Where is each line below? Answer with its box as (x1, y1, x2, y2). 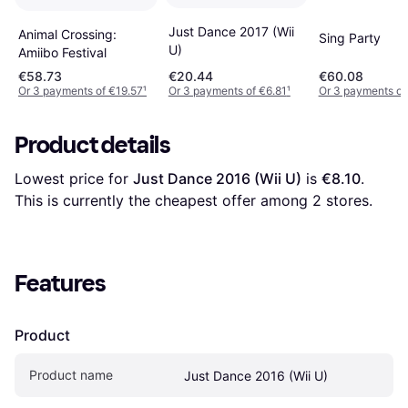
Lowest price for (15, 168, 133, 188)
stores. (321, 190, 372, 209)
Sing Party (318, 30, 381, 46)
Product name (29, 366, 113, 382)
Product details (15, 130, 171, 159)
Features (15, 269, 107, 298)
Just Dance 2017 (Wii (168, 23, 294, 39)
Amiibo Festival (18, 44, 107, 60)
